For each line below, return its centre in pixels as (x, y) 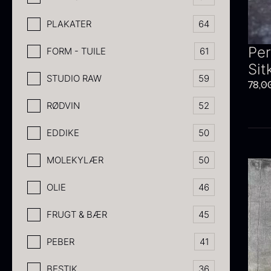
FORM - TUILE (76, 51)
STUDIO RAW (74, 78)
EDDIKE (63, 133)
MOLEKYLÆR (75, 160)
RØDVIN (63, 106)
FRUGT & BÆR (77, 214)
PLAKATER (69, 24)
